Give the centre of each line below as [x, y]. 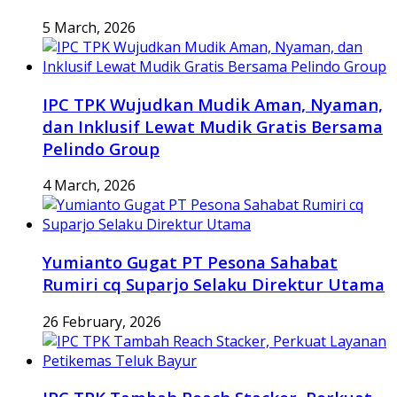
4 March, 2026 [89, 186]
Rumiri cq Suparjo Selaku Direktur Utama [214, 284]
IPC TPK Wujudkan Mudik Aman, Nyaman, [213, 104]
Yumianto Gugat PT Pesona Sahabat [190, 261]
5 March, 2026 [89, 27]
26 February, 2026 [102, 321]
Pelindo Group [101, 148]
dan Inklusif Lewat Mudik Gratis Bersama [213, 126]
